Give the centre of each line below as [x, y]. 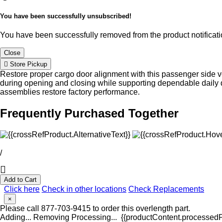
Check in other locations [84, 189]
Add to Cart [20, 179]
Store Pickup [28, 64]
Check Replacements [166, 189]
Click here [22, 189]
